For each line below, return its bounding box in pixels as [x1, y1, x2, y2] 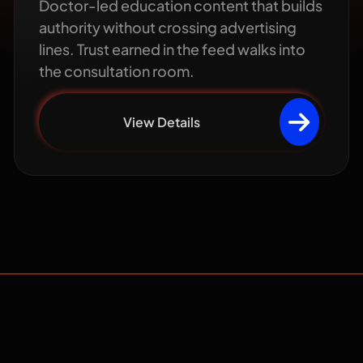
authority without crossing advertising [39, 17, 297, 36]
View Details [123, 113, 201, 131]
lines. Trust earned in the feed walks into [39, 39, 306, 58]
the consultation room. [39, 61, 195, 80]
